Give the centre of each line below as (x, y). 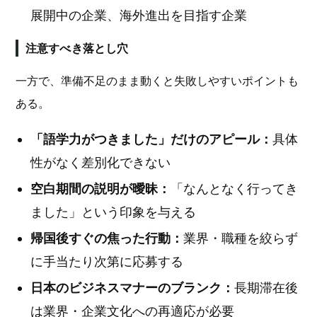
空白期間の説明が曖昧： (100, 189)
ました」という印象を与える (113, 212)
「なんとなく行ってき (234, 189)
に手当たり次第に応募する (107, 261)
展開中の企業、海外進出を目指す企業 (139, 15)
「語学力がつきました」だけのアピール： (151, 139)
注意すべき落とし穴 (77, 48)
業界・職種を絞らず (241, 238)
